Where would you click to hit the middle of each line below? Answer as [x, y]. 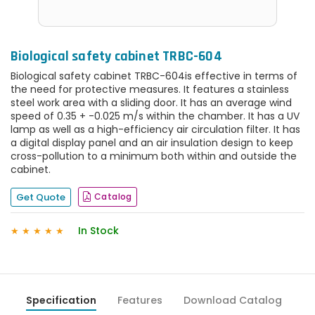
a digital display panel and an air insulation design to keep [152, 143]
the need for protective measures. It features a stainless [150, 89]
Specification [61, 300]
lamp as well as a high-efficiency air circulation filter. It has [155, 129]
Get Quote [41, 197]
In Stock [98, 231]
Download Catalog [233, 300]
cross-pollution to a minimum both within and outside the [154, 156]
